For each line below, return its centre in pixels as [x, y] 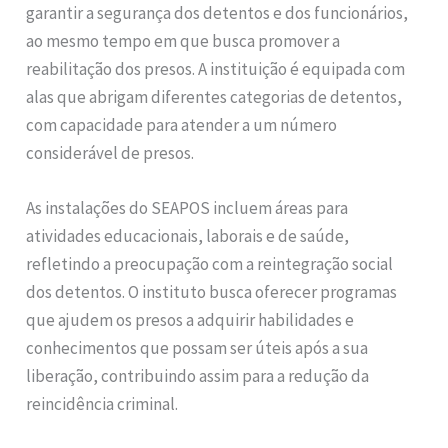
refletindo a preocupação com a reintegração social [210, 264]
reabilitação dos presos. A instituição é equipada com [216, 68]
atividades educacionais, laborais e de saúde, [188, 236]
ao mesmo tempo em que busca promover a [183, 40]
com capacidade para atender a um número [182, 124]
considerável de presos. [110, 152]
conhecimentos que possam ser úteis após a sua [197, 348]
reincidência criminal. [102, 404]
